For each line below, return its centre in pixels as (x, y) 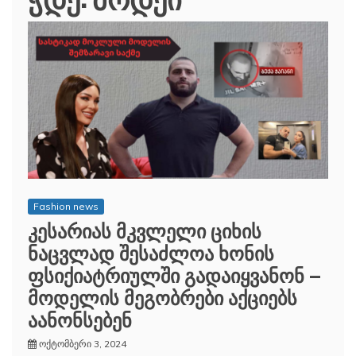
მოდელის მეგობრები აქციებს (163, 296)
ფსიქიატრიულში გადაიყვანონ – (174, 274)
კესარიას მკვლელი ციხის (145, 229)
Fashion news (66, 206)
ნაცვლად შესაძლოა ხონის (151, 252)
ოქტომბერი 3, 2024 (83, 343)
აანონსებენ (80, 318)
